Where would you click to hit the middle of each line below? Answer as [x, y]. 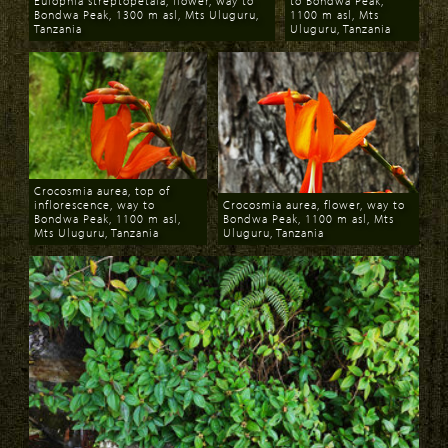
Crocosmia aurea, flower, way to [314, 204]
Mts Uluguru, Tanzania [96, 232]
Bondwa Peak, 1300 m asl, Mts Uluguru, [146, 14]
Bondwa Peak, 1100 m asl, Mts [308, 218]
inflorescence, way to [94, 204]
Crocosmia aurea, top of [102, 190]
